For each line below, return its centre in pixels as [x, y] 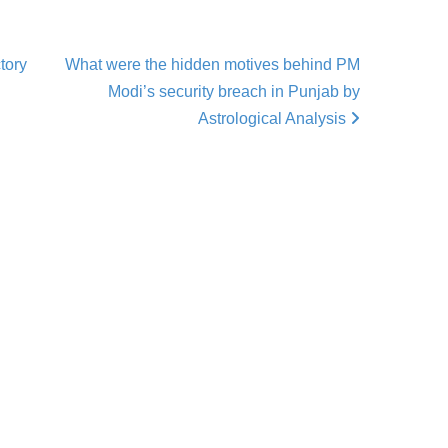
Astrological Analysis [274, 118]
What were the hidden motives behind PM [212, 64]
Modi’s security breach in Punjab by [234, 91]
